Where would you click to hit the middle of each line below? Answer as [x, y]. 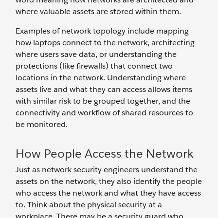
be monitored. [43, 124]
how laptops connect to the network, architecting [105, 43]
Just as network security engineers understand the [107, 170]
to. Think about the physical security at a [89, 205]
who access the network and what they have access [108, 193]
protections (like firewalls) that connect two [94, 66]
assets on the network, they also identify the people [109, 181]
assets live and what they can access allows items [104, 89]
